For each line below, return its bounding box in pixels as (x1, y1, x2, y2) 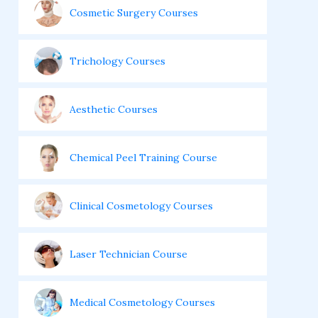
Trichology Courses (70, 55, 165, 67)
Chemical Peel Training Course (70, 151, 217, 164)
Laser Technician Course (70, 248, 187, 261)
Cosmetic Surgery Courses (70, 6, 198, 19)
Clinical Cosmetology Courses (70, 199, 213, 212)
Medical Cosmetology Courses (70, 296, 215, 309)
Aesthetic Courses (70, 103, 158, 116)
